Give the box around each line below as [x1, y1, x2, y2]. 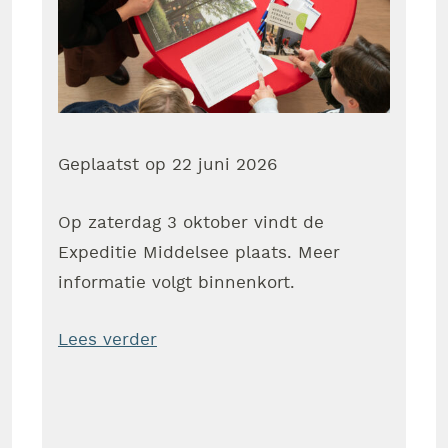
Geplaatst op [58, 154, 172, 177]
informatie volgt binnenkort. [58, 271, 295, 294]
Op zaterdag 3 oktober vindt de [58, 211, 324, 234]
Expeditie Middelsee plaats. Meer [58, 241, 340, 264]
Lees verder [58, 328, 157, 351]
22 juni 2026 [172, 154, 278, 177]
